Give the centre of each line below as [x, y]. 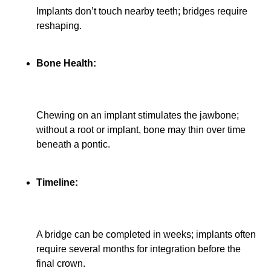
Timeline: [57, 182]
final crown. [61, 264]
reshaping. [59, 25]
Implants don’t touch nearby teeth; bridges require [142, 11]
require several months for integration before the [139, 249]
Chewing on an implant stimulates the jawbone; [138, 116]
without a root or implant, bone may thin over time [141, 130]
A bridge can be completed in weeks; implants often [146, 235]
